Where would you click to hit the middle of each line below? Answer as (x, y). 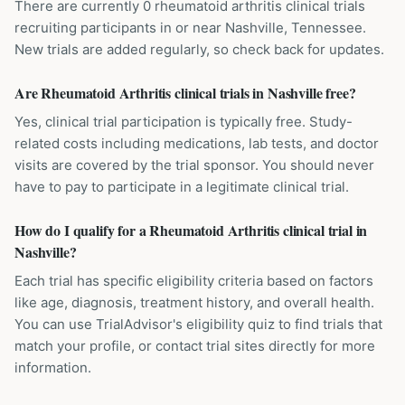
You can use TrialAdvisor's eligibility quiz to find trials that (198, 324)
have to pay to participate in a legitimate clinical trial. (182, 187)
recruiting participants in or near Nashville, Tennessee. (190, 28)
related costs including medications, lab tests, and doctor (197, 143)
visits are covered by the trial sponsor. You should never (194, 165)
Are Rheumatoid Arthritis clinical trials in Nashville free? (185, 93)
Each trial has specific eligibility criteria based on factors (194, 281)
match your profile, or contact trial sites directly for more (195, 346)
